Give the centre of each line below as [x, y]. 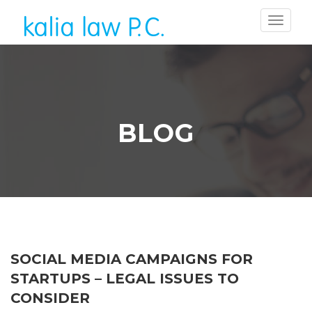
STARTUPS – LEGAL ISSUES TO [125, 279]
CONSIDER [50, 298]
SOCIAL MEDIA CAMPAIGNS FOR [132, 259]
